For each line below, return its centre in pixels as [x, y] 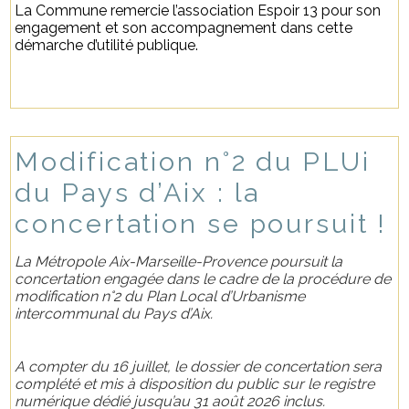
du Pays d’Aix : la [138, 192]
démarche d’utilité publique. [107, 45]
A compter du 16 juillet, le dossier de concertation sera [199, 366]
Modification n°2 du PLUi [193, 161]
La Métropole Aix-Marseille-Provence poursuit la [179, 261]
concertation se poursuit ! [201, 223]
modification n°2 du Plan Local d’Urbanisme [160, 296]
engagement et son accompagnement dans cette [184, 27]
